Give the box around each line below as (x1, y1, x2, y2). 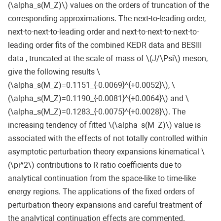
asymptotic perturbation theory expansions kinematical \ (8, 147, 205, 157)
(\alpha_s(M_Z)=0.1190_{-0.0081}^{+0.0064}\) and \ (8, 94, 189, 104)
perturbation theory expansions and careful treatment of (8, 200, 202, 210)
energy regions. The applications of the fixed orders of (8, 187, 195, 197)
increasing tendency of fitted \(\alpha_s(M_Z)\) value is (8, 120, 201, 130)
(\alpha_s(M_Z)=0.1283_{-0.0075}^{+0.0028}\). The (8, 107, 185, 117)
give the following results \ (8, 67, 100, 77)
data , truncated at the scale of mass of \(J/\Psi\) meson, (8, 54, 208, 64)
